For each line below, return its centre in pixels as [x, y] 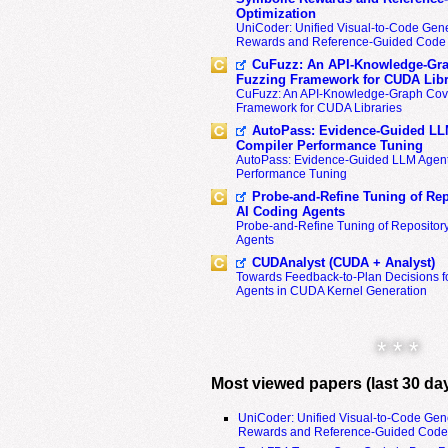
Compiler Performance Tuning [329, 145]
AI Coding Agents [290, 211]
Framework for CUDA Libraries [318, 108]
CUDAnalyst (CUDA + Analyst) [343, 262]
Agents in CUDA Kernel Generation [331, 291]
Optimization [275, 13]
